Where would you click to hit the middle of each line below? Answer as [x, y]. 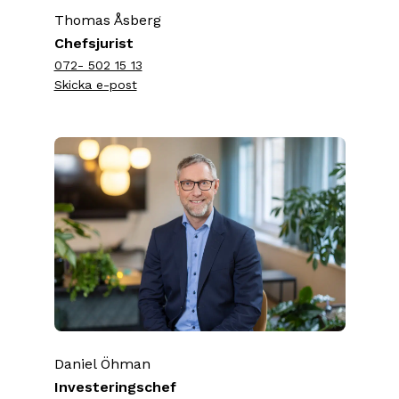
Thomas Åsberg [107, 20]
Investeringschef [115, 387]
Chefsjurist [94, 43]
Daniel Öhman [102, 363]
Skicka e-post [95, 84]
